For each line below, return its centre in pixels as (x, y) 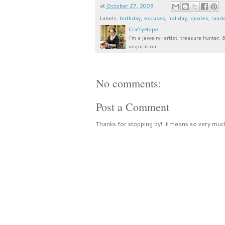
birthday (130, 18)
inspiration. (143, 46)
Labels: (109, 18)
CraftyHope (143, 29)
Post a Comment (132, 107)
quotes (199, 18)
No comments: (128, 83)
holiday (178, 18)
